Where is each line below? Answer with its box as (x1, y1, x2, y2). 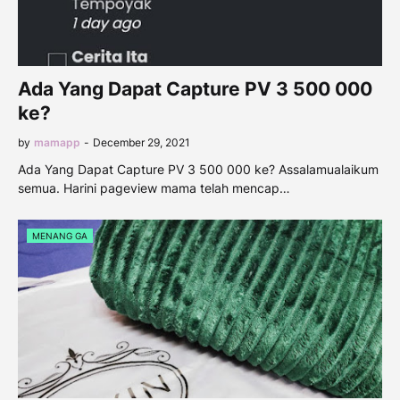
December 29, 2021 (93, 136, 190, 149)
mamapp (34, 136, 80, 149)
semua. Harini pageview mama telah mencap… (18, 180, 290, 196)
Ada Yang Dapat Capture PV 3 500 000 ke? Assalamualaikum (18, 162, 379, 177)
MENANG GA (32, 230, 87, 241)
